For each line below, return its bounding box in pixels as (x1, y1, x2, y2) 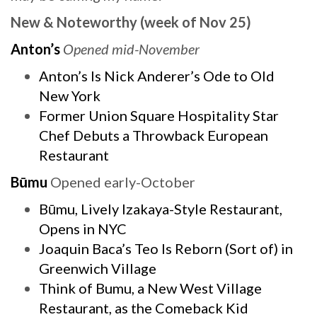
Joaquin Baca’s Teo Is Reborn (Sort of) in (39, 240, 293, 257)
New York (39, 87, 100, 104)
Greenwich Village (39, 260, 156, 277)
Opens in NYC (39, 220, 129, 237)
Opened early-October (47, 173, 195, 190)
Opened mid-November (63, 40, 200, 57)
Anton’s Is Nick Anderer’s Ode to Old (39, 67, 275, 84)
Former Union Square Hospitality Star (39, 107, 279, 124)
